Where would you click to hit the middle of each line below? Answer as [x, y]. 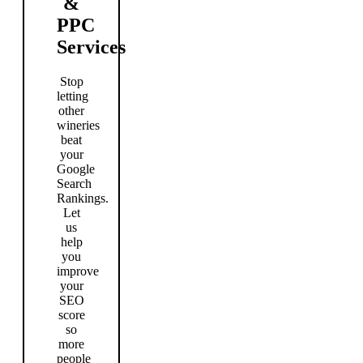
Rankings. [83, 198]
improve [78, 271]
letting [73, 96]
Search [74, 183]
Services [91, 47]
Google [76, 169]
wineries [78, 125]
